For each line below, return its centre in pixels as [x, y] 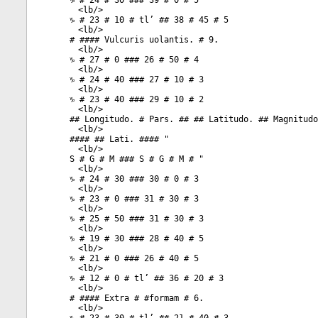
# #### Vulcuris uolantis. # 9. [144, 40]
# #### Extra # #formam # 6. [137, 298]
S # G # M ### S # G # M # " [137, 159]
